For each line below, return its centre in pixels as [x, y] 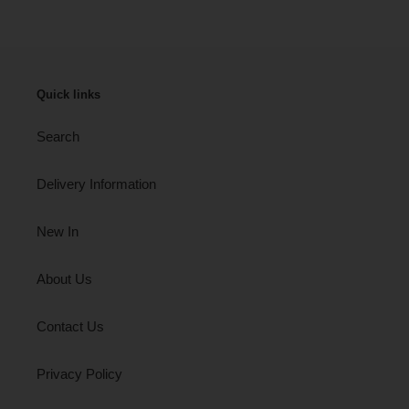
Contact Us [70, 326]
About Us [64, 278]
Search [58, 136]
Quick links [68, 95]
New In [58, 231]
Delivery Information [96, 184]
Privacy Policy [79, 373]
